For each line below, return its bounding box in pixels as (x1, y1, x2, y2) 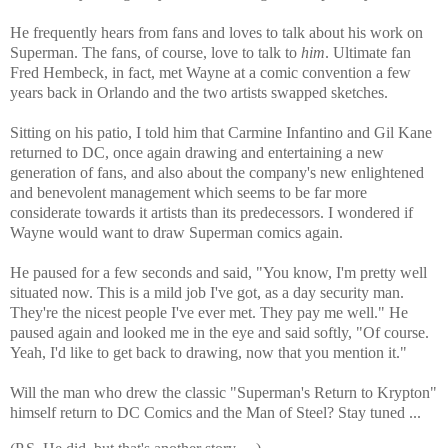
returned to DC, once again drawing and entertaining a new (10, 144, 384, 162)
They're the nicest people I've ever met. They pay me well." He (10, 304, 408, 322)
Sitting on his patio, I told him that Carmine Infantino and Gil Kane (10, 124, 432, 142)
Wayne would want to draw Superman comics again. (10, 224, 347, 242)
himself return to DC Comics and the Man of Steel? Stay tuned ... (10, 404, 421, 422)
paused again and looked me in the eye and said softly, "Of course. (10, 324, 429, 342)
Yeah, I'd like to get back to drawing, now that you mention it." (10, 344, 411, 362)
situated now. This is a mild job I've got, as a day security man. (10, 284, 404, 302)
